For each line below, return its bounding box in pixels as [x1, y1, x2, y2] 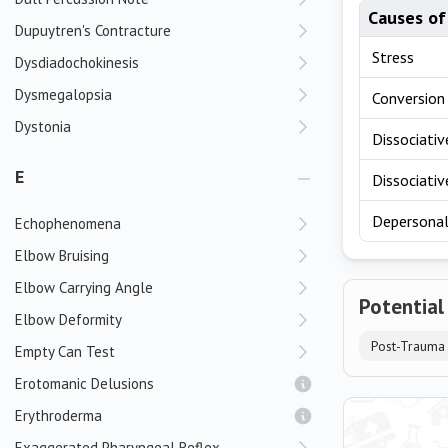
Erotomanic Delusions [15, 374, 154, 393]
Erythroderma [15, 406, 102, 425]
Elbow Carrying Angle [15, 278, 153, 297]
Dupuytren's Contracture [15, 21, 171, 40]
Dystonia [15, 117, 71, 136]
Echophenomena [15, 214, 121, 233]
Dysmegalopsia [15, 85, 112, 104]
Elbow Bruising [15, 246, 109, 265]
